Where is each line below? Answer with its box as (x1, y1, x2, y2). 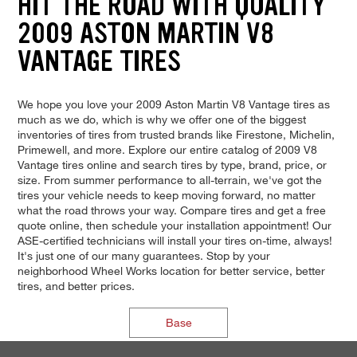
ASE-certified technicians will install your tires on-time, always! (17, 233, 332, 248)
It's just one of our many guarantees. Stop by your (17, 249, 270, 263)
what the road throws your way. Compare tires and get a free (17, 203, 326, 218)
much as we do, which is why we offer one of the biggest (17, 112, 306, 127)
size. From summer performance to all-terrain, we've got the (17, 173, 322, 187)
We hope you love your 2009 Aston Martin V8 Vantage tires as (17, 97, 330, 112)
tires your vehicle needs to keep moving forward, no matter (17, 188, 316, 202)
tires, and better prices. (17, 279, 135, 293)
